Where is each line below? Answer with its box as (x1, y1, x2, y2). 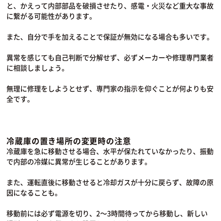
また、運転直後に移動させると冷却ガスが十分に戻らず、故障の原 (6, 177, 214, 187)
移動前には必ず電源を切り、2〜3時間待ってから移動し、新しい (6, 208, 208, 219)
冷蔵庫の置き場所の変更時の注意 (6, 135, 131, 147)
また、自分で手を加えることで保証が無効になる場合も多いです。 (6, 32, 214, 42)
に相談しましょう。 (6, 63, 69, 73)
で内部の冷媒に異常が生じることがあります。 (6, 156, 152, 167)
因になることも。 (6, 187, 62, 198)
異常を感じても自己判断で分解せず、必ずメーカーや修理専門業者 (6, 52, 214, 63)
